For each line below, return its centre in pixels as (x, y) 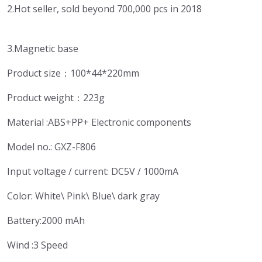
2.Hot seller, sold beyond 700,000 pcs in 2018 (104, 9)
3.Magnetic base (43, 49)
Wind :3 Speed (37, 245)
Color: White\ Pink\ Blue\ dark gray (83, 196)
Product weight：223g (56, 98)
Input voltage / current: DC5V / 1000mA (93, 171)
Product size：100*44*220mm (73, 73)
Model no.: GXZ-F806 (51, 147)
